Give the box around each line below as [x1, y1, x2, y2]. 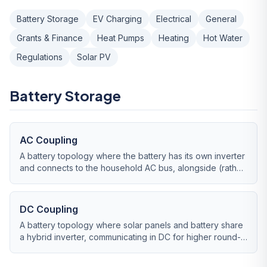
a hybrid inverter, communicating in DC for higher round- [20, 232, 241, 242]
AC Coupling [20, 134, 77, 146]
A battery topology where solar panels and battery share [20, 220, 243, 230]
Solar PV [77, 52, 111, 62]
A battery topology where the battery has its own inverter [20, 151, 245, 161]
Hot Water [203, 33, 243, 43]
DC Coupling [20, 203, 78, 215]
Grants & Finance [17, 33, 83, 43]
